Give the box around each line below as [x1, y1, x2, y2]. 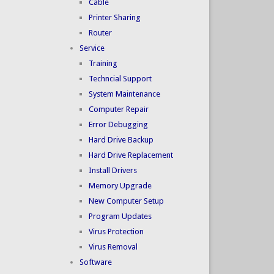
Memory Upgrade [88, 181, 152, 191]
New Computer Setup [88, 196, 164, 206]
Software [79, 257, 112, 267]
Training [88, 59, 117, 68]
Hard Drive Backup [88, 135, 154, 145]
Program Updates [88, 212, 152, 221]
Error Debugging [88, 120, 148, 130]
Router [88, 28, 112, 38]
